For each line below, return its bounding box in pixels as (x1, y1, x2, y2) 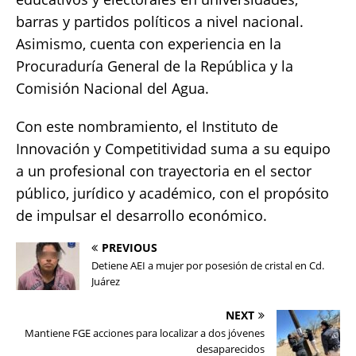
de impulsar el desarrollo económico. (16, 206, 267, 226)
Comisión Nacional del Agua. (16, 79, 213, 99)
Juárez (91, 274, 120, 289)
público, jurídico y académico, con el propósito (16, 184, 329, 203)
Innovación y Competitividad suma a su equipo (16, 139, 331, 159)
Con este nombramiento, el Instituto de (16, 117, 278, 137)
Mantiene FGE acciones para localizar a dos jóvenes (25, 326, 265, 341)
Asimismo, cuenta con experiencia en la (16, 34, 281, 54)
